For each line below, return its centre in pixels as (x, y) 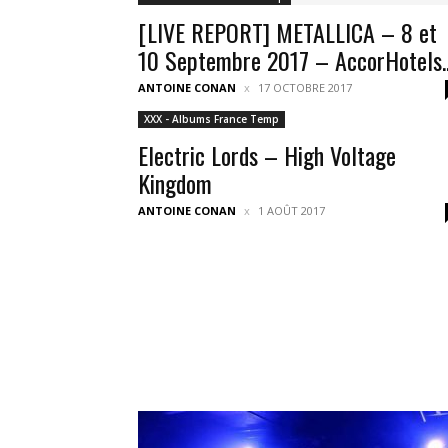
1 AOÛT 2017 (291, 210)
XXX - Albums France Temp (211, 119)
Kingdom (175, 183)
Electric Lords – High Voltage (267, 155)
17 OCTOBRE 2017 (305, 87)
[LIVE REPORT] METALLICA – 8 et (287, 32)
